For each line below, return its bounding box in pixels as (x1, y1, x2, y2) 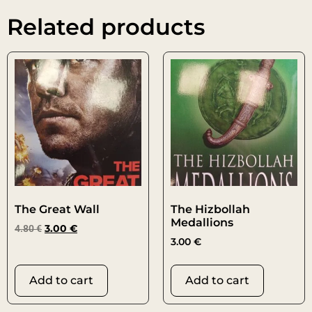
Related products (7, 13, 205, 41)
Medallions (171, 216, 233, 230)
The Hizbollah (171, 203, 250, 217)
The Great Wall (15, 203, 100, 217)
